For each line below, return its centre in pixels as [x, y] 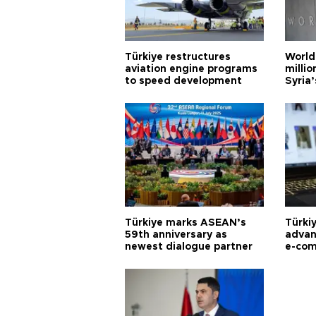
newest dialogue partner [189, 247]
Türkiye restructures [178, 57]
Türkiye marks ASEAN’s [186, 223]
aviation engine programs [191, 69]
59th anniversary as [176, 235]
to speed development [183, 81]
